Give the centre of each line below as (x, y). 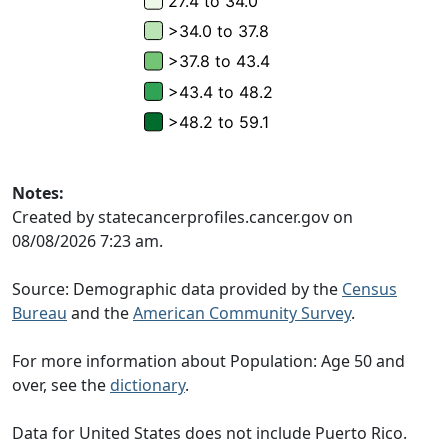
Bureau (39, 313)
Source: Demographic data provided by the (177, 289)
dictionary (147, 385)
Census (369, 289)
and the (100, 313)
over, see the (61, 385)
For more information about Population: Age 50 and (208, 361)
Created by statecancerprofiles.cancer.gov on (182, 217)
